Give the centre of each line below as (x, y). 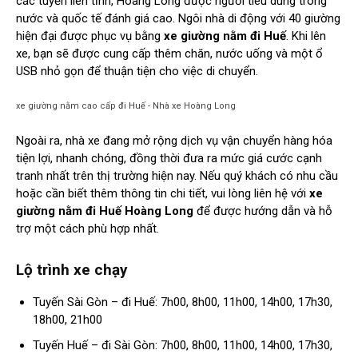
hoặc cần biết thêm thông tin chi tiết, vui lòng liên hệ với (163, 194)
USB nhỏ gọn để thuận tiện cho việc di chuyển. (137, 72)
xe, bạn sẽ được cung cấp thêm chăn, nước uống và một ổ (169, 54)
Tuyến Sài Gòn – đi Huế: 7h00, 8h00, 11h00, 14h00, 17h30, (183, 302)
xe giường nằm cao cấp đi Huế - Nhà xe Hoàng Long (126, 106)
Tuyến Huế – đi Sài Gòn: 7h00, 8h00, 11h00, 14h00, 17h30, (183, 346)
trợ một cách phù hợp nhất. (88, 229)
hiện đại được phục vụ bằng (90, 36)
